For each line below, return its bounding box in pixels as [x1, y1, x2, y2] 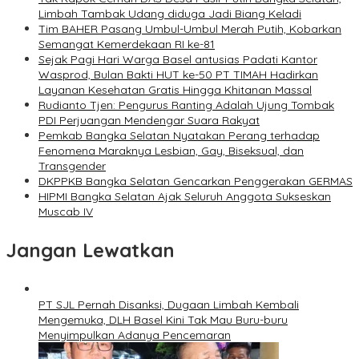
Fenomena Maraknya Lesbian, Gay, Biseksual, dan [38, 143, 304, 159]
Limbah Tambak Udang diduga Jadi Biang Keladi [38, 6, 301, 22]
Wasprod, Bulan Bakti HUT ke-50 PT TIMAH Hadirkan [38, 67, 318, 83]
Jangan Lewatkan [6, 238, 175, 263]
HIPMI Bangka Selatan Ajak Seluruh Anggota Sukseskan [38, 189, 331, 204]
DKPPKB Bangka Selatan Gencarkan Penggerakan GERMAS [38, 174, 353, 189]
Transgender [38, 159, 106, 174]
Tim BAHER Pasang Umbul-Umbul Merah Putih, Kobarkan [38, 22, 341, 37]
